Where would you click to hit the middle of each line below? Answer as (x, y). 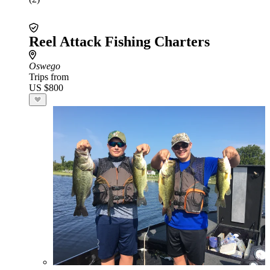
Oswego (45, 66)
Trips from (49, 77)
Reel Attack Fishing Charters (119, 42)
